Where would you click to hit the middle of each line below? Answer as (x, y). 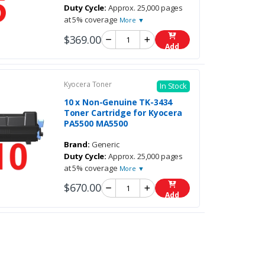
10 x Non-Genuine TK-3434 (118, 102)
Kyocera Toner (88, 85)
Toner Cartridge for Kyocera (123, 112)
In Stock (173, 86)
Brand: (77, 144)
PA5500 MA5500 (96, 123)
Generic (104, 144)
